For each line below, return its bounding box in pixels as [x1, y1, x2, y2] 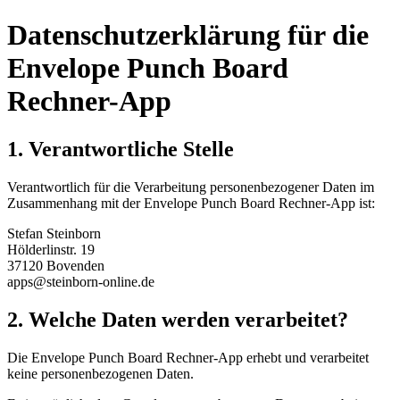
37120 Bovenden [7, 257, 104, 273]
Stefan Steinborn [7, 225, 101, 241]
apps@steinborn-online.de [7, 273, 154, 289]
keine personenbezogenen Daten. [7, 365, 194, 381]
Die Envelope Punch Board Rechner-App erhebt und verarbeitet [7, 349, 369, 365]
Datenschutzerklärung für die [7, 19, 369, 52]
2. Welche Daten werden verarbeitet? [7, 307, 348, 331]
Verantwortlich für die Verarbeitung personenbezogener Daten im [7, 179, 374, 195]
